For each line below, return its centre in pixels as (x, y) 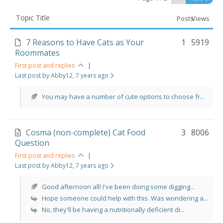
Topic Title (33, 18)
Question (32, 143)
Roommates (37, 53)
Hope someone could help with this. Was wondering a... (125, 198)
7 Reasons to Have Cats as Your (85, 42)
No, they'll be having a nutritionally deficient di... (113, 210)
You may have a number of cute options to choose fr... (123, 97)
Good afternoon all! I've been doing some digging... (118, 187)
